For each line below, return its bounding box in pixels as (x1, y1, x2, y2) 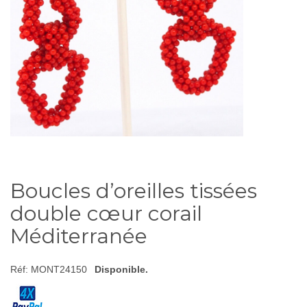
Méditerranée (10, 223, 147, 249)
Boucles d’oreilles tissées (10, 178, 257, 204)
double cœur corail (10, 201, 202, 226)
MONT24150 (31, 264, 87, 275)
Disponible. (95, 264, 148, 275)
